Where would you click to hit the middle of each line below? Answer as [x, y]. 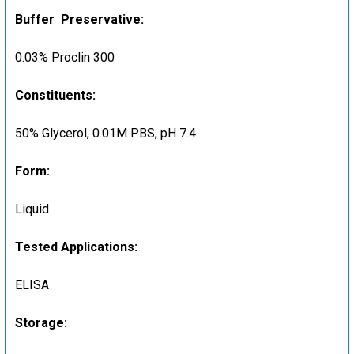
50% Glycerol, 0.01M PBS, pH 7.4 [105, 133]
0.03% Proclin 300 [65, 57]
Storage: [41, 322]
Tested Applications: [76, 247]
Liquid [32, 209]
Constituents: [55, 95]
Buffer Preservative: [79, 19]
